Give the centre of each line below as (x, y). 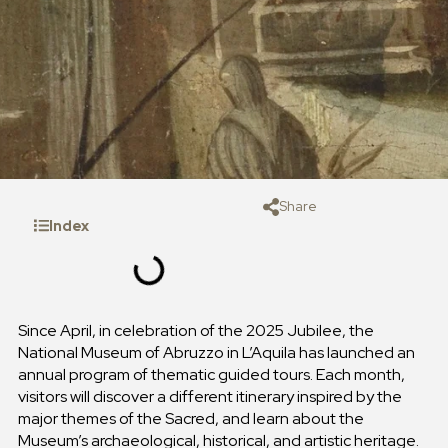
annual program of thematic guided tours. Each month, (211, 375)
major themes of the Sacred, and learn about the (190, 419)
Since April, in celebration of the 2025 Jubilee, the (195, 331)
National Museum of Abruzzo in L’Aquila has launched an (216, 353)
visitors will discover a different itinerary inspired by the (209, 397)
